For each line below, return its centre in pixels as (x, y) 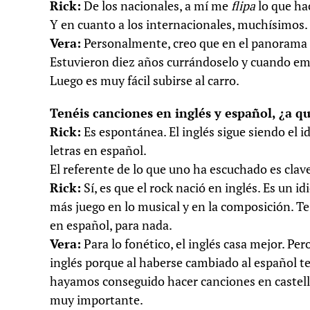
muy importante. (97, 300)
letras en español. (98, 151)
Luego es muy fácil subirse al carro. (145, 81)
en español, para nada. (111, 226)
